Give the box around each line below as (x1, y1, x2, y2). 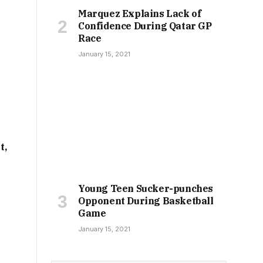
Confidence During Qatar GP (78, 20, 212, 32)
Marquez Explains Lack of (78, 8, 201, 20)
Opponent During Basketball (78, 195, 214, 207)
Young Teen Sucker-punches (78, 183, 214, 195)
